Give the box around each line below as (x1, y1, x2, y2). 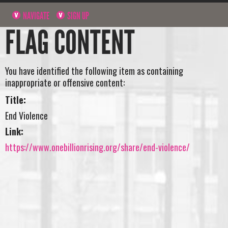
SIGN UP (66, 9, 90, 22)
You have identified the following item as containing (5, 64, 183, 78)
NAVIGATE (21, 9, 50, 22)
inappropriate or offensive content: (5, 76, 125, 90)
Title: (5, 93, 26, 106)
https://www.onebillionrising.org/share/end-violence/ (5, 140, 190, 154)
